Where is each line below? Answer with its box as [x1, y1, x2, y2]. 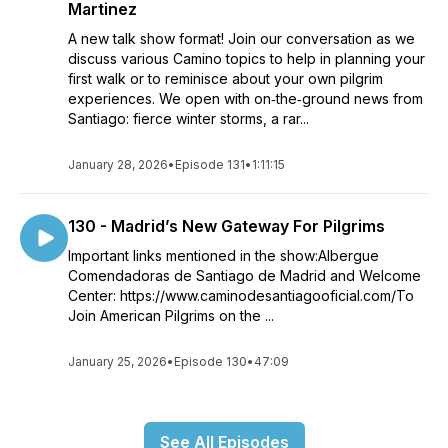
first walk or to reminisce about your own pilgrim [68, 70, 383, 87]
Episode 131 [175, 157, 245, 172]
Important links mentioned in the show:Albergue [68, 247, 379, 264]
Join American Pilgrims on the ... [68, 307, 274, 324]
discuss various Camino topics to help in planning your [68, 50, 425, 67]
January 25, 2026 [68, 354, 167, 369]
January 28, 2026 [68, 157, 168, 172]
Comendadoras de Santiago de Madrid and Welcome [68, 267, 421, 284]
